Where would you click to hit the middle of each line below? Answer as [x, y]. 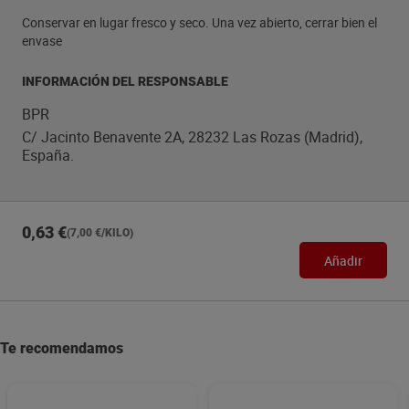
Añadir [343, 260]
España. [48, 155]
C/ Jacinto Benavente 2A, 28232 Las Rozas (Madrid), [192, 137]
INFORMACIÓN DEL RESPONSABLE [125, 81]
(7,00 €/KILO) [100, 233]
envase [42, 41]
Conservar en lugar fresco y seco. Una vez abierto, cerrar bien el [199, 22]
